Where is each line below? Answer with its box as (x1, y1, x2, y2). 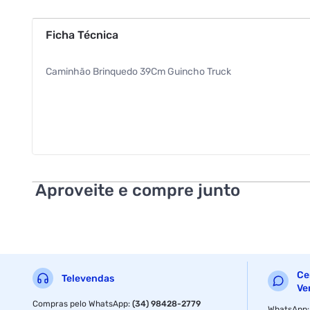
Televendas (62, 273, 115, 285)
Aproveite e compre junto (35, 180, 241, 200)
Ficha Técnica (46, 28, 119, 42)
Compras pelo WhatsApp (33, 298, 129, 309)
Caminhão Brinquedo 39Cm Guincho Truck (46, 65, 232, 77)
